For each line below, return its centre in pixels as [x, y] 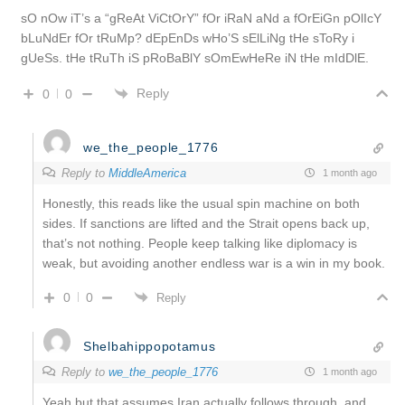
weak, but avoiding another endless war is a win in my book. [214, 263]
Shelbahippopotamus [150, 346]
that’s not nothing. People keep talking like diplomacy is [200, 243]
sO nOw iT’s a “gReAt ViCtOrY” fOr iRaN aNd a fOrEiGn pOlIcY [201, 18]
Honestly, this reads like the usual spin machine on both [201, 203]
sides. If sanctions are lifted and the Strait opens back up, [206, 223]
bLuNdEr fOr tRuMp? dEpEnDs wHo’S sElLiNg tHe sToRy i [188, 38]
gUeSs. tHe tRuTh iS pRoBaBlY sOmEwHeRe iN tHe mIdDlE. [195, 57]
